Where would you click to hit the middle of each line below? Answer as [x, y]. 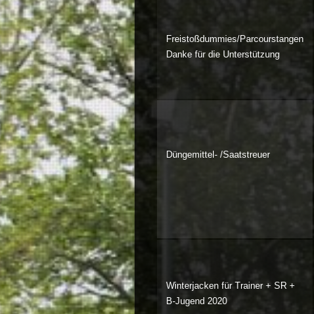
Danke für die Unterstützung [223, 55]
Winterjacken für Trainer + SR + [230, 285]
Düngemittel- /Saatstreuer [218, 154]
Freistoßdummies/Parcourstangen [234, 39]
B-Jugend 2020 [196, 301]
